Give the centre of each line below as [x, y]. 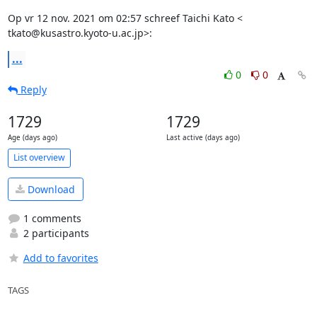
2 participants [54, 233]
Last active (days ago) [203, 137]
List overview [39, 157]
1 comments [51, 218]
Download [50, 189]
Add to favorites [60, 258]
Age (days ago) [32, 137]
